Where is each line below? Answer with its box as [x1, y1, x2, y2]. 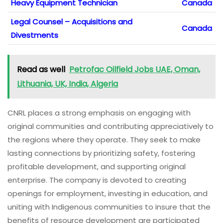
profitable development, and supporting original [7, 161, 186, 172]
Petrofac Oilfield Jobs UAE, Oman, [69, 63, 200, 75]
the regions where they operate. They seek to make [7, 134, 201, 145]
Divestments [11, 29, 58, 40]
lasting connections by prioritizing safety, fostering [7, 147, 195, 158]
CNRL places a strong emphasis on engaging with [7, 107, 191, 118]
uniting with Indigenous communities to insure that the [7, 201, 211, 212]
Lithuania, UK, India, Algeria [17, 78, 118, 90]
